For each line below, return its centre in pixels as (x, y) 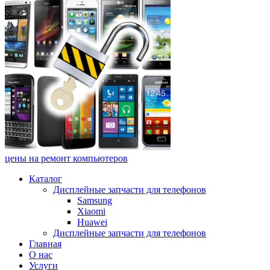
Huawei (92, 222)
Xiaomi (91, 211)
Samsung (95, 200)
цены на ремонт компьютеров (66, 158)
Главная (45, 244)
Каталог (46, 179)
